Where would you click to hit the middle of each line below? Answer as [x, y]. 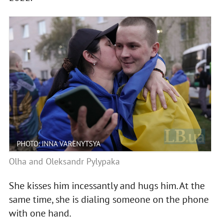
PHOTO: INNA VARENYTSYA [58, 143]
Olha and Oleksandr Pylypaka [64, 161]
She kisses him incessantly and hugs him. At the [107, 185]
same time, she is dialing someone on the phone [109, 199]
